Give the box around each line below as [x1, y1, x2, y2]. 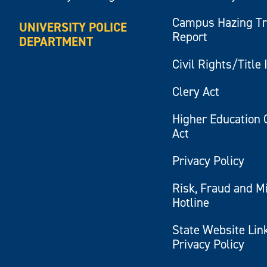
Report [172, 28, 208, 45]
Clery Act [172, 83, 220, 100]
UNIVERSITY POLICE [19, 18, 128, 36]
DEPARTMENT [19, 33, 94, 50]
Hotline [172, 194, 210, 211]
